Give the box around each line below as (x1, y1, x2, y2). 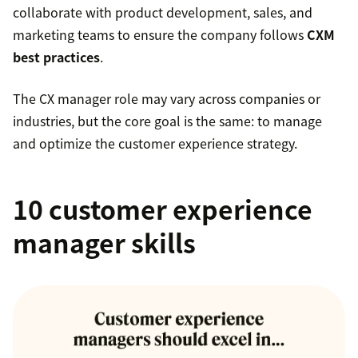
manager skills (13, 224, 196, 262)
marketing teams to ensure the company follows (13, 25, 307, 45)
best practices (13, 47, 100, 67)
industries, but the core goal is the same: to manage (13, 111, 322, 131)
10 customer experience (13, 190, 312, 229)
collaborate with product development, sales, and (13, 2, 312, 22)
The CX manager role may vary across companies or (13, 89, 320, 109)
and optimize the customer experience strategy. (13, 133, 297, 153)
